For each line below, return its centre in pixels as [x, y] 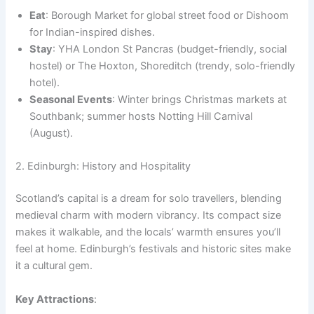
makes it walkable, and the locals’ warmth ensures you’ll [148, 232]
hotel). [45, 82]
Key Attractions [55, 299]
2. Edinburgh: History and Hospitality [103, 166]
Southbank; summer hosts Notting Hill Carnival [141, 116]
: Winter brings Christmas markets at [200, 99]
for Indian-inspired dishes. [93, 32]
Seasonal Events [71, 99]
